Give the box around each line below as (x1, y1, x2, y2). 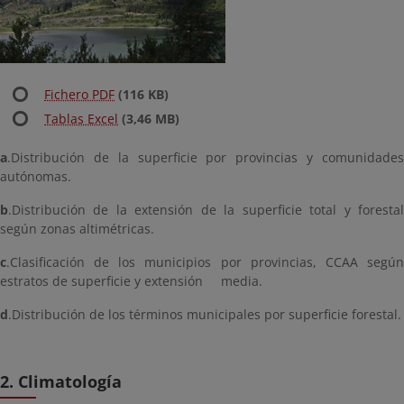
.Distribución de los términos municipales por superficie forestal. (8, 306, 401, 323)
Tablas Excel (44, 110, 118, 127)
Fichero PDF (44, 86, 115, 103)
